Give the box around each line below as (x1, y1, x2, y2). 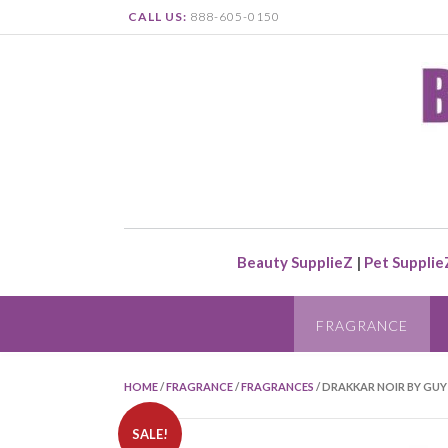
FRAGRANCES (241, 379, 314, 393)
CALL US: (128, 9, 187, 24)
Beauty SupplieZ (237, 253, 353, 271)
